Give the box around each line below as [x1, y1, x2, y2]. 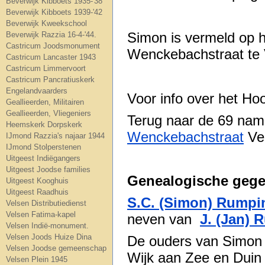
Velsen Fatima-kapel [6, 210, 76, 219]
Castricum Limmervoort [6, 64, 86, 73]
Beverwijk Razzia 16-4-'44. [6, 30, 96, 39]
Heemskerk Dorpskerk [6, 120, 82, 129]
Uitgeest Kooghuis [6, 176, 69, 185]
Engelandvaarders [6, 86, 67, 95]
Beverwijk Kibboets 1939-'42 [6, 8, 102, 17]
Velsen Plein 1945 [6, 255, 67, 264]
